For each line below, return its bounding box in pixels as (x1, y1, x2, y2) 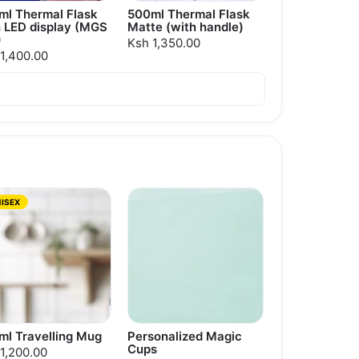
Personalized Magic (127, 329, 242, 345)
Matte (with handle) (127, 19, 244, 35)
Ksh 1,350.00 (127, 35, 200, 51)
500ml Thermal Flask (127, 6, 250, 22)
